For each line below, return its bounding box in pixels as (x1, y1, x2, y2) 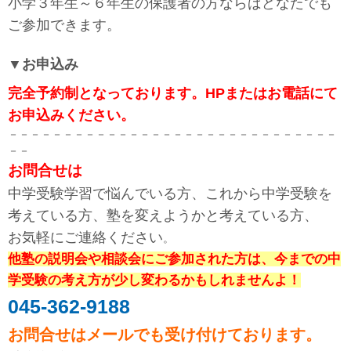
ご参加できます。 (8, 17, 121, 34)
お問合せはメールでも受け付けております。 (8, 326, 321, 344)
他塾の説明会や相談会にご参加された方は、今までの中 (8, 251, 341, 267)
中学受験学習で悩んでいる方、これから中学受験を (8, 186, 332, 202)
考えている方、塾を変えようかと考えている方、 (8, 208, 318, 224)
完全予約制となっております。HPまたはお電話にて (8, 85, 338, 102)
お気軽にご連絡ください (8, 230, 163, 246)
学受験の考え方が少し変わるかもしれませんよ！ (8, 273, 301, 288)
